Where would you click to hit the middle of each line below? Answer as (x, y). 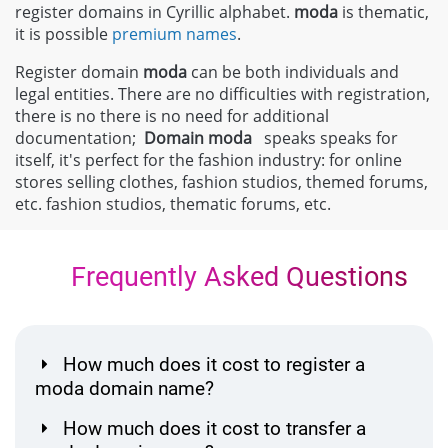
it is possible (63, 33)
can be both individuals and (293, 71)
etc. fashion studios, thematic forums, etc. (173, 203)
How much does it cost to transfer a (214, 428)
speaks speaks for (325, 137)
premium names (174, 33)
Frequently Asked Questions (236, 276)
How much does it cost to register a (214, 364)
